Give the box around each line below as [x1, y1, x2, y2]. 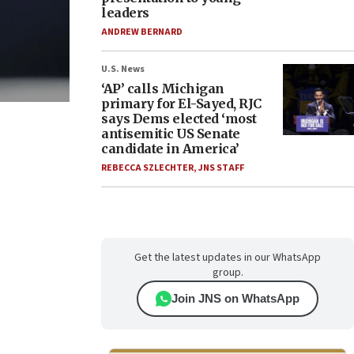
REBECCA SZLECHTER [101, 161, 194, 175]
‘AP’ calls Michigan [101, 81, 224, 96]
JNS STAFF [198, 161, 244, 175]
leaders [101, 5, 149, 21]
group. [212, 265, 243, 281]
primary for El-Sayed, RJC [101, 96, 262, 111]
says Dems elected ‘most [101, 111, 257, 126]
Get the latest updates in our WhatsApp [134, 250, 321, 265]
